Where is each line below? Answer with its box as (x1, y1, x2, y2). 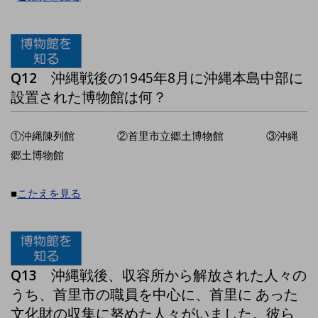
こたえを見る (17, 185, 81, 200)
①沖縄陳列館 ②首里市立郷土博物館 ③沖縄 (11, 128, 298, 143)
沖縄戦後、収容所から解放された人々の (51, 265, 307, 285)
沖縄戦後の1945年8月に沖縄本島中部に (51, 67, 303, 87)
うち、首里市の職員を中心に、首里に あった (11, 285, 298, 305)
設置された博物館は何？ (11, 87, 167, 106)
